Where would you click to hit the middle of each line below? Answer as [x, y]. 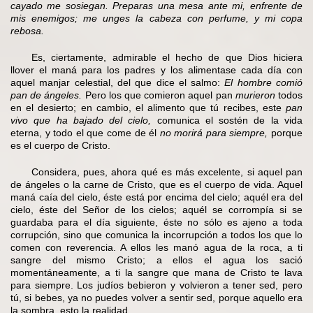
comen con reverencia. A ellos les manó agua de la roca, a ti [156, 247]
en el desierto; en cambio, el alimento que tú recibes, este [148, 107]
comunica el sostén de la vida [227, 120]
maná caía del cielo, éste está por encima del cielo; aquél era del [156, 197]
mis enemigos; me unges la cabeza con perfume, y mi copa [156, 18]
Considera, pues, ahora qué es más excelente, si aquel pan [167, 172]
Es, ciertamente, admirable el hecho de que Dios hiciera [167, 57]
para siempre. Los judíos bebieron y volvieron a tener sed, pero [156, 285]
